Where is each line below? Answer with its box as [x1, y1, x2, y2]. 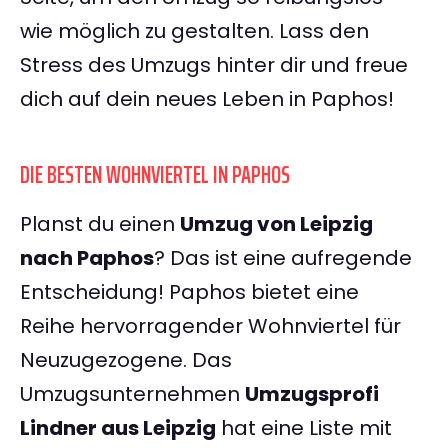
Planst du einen [20, 210, 180, 239]
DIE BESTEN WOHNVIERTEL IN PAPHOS [20, 156, 290, 195]
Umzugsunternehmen [20, 380, 245, 409]
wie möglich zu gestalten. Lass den [20, 17, 369, 46]
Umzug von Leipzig [180, 210, 373, 239]
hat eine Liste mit [216, 414, 392, 443]
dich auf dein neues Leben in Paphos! [20, 85, 394, 114]
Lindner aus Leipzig [20, 414, 216, 443]
